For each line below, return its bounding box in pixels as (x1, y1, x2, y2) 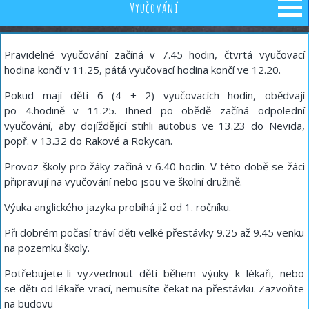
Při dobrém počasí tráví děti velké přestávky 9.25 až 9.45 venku (4, 226, 305, 240)
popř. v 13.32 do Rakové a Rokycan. (4, 134, 173, 148)
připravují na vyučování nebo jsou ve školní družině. (4, 175, 243, 189)
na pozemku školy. (4, 241, 90, 255)
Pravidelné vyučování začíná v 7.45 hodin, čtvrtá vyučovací (4, 48, 305, 62)
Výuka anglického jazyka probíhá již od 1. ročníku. (4, 200, 232, 215)
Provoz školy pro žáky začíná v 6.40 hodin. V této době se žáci (4, 159, 305, 174)
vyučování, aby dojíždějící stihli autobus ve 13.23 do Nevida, (4, 119, 305, 133)
